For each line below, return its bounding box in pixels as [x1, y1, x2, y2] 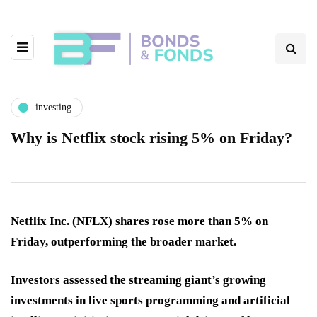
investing [35, 102, 71, 113]
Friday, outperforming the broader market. [11, 234, 236, 248]
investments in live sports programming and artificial [11, 293, 290, 307]
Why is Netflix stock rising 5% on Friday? [11, 128, 296, 146]
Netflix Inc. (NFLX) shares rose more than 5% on [11, 214, 268, 228]
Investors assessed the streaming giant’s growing [11, 272, 266, 287]
